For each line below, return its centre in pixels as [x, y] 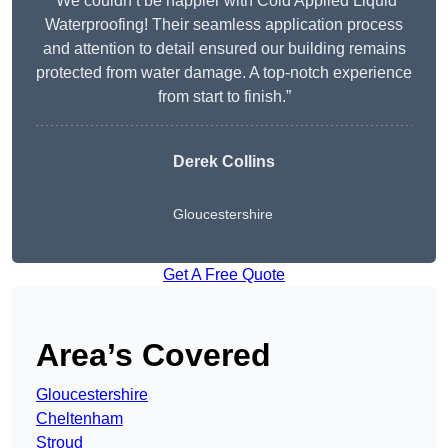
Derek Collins [224, 162]
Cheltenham [79, 419]
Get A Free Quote [224, 275]
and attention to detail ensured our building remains [224, 49]
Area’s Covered [153, 355]
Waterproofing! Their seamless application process [224, 25]
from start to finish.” [224, 97]
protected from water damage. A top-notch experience [224, 73]
